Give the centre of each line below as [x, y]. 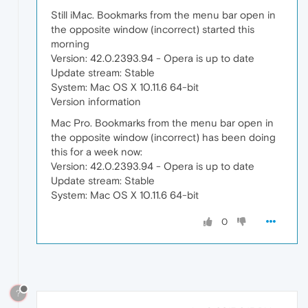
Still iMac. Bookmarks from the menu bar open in [163, 14]
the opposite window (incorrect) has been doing [163, 137]
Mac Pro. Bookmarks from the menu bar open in [162, 122]
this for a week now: [97, 151]
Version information [96, 101]
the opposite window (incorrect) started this [153, 29]
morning [70, 43]
